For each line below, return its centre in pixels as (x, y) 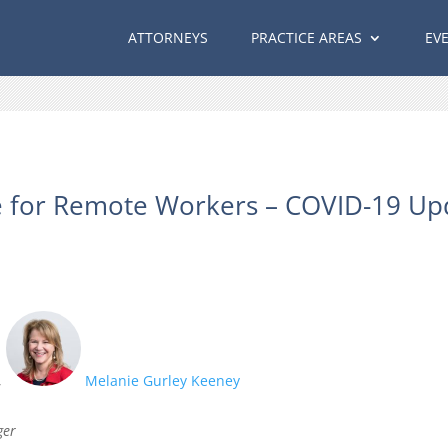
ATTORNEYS (167, 37)
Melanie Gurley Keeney (160, 381)
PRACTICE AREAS (306, 37)
